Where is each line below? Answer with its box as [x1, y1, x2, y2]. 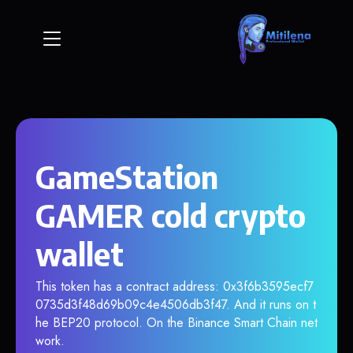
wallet [35, 234, 124, 273]
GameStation [35, 157, 218, 196]
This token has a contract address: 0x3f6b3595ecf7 [35, 277, 314, 295]
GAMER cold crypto [35, 195, 306, 235]
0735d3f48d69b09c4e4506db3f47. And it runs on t [35, 295, 316, 314]
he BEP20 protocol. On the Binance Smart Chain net [35, 314, 318, 332]
